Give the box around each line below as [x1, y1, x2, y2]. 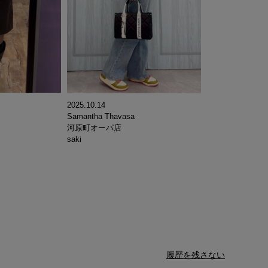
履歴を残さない [166, 250, 225, 260]
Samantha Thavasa [67, 112, 135, 121]
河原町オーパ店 [67, 123, 121, 133]
